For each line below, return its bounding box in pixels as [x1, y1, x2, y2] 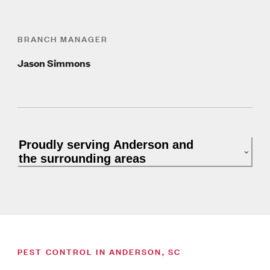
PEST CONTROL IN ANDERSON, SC [17, 244, 181, 257]
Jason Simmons [17, 56, 91, 71]
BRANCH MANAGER [17, 32, 108, 45]
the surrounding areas [19, 152, 146, 166]
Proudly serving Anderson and [19, 138, 194, 152]
